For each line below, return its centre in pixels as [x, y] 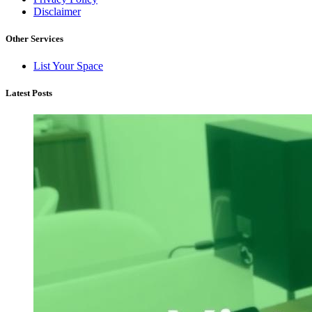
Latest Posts [29, 93]
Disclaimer [57, 11]
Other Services [34, 38]
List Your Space [68, 66]
